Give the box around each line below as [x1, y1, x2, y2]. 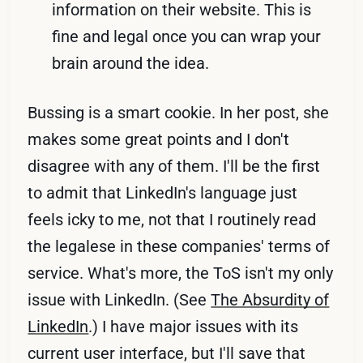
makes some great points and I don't [28, 129, 290, 149]
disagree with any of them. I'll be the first [28, 156, 321, 176]
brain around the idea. [52, 53, 210, 73]
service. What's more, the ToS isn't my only [28, 263, 334, 283]
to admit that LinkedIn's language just [28, 182, 298, 203]
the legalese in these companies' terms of [28, 236, 331, 256]
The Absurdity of [211, 289, 330, 310]
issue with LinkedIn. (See [28, 289, 211, 310]
